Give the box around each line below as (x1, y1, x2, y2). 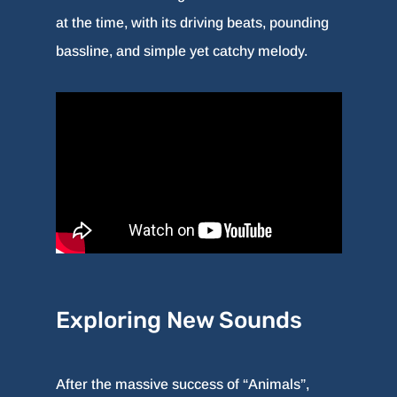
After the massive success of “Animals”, (55, 377, 309, 393)
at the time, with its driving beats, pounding (55, 14, 329, 30)
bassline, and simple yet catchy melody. (55, 43, 307, 58)
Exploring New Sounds (55, 307, 302, 335)
